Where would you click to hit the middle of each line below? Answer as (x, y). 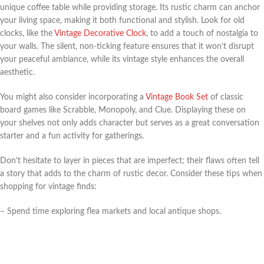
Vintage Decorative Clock (100, 34)
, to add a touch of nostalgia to (202, 34)
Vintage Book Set (177, 98)
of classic (226, 98)
